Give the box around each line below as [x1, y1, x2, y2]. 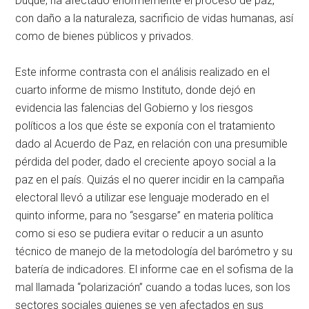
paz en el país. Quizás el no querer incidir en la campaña [15, 172, 285, 186]
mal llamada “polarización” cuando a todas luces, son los [15, 280, 291, 294]
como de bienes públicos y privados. [15, 29, 195, 43]
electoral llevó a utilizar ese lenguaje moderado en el [15, 190, 270, 204]
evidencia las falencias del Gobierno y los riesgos [15, 101, 254, 114]
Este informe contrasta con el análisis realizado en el [15, 65, 270, 79]
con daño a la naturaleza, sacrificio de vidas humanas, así [15, 11, 294, 25]
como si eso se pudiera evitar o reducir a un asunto [15, 226, 264, 240]
